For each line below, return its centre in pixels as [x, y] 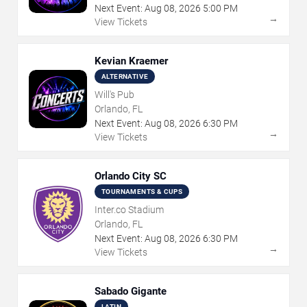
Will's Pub [114, 95]
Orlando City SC [131, 176]
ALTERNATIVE [125, 77]
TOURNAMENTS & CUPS [142, 192]
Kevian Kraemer [131, 61]
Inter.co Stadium [129, 210]
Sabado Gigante [131, 292]
